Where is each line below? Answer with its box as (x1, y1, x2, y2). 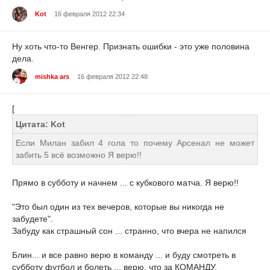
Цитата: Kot (16, 119, 65, 130)
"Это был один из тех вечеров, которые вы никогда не (12, 202, 224, 212)
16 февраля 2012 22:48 (77, 72, 148, 80)
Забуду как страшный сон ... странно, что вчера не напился (12, 226, 246, 236)
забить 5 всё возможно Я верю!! (16, 150, 142, 160)
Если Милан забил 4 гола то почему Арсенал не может (16, 138, 254, 148)
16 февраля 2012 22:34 (54, 10, 125, 18)
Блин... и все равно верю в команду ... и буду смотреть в (12, 250, 236, 260)
